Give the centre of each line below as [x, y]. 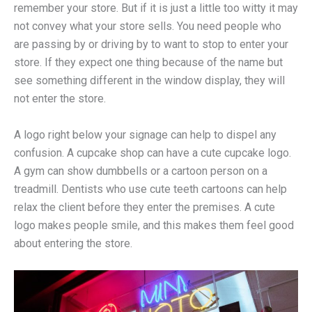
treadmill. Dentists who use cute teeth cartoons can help [150, 189]
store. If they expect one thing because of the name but [148, 63]
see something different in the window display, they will [149, 81]
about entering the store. [73, 243]
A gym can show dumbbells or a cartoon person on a [141, 171]
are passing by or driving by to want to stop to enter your [151, 45]
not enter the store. [60, 99]
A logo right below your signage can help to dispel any [145, 134]
